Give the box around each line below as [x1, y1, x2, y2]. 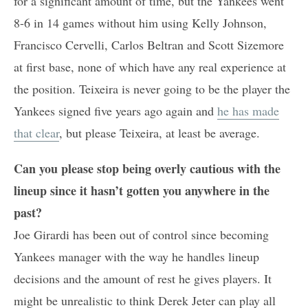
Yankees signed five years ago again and [14, 102, 217, 119]
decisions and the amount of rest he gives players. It [14, 269, 272, 287]
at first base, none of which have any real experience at [14, 58, 286, 75]
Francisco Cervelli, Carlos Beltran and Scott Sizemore [14, 36, 284, 53]
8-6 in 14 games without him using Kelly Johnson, [14, 14, 267, 31]
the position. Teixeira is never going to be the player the [14, 80, 290, 97]
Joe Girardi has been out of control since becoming [14, 225, 269, 243]
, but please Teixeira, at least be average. [59, 124, 260, 141]
